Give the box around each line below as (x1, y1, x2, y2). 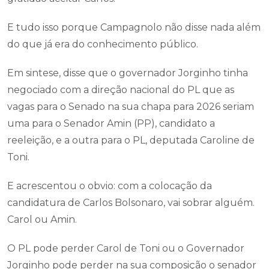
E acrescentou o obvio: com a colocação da (7, 180, 212, 192)
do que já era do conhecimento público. (7, 38, 198, 50)
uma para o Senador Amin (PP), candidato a (7, 118, 215, 129)
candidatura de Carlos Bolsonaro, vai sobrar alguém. (7, 197, 255, 208)
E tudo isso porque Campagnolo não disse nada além (7, 22, 261, 33)
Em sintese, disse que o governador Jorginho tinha (7, 67, 248, 79)
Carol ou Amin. (7, 214, 77, 225)
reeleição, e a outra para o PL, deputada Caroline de (7, 134, 255, 146)
